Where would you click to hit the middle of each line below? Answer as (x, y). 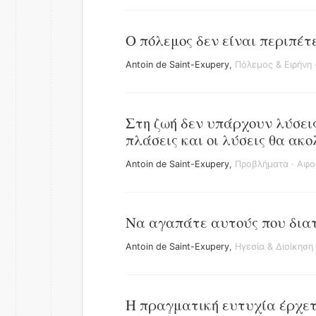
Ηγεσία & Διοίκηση (274, 247)
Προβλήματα (262, 164)
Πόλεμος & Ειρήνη (273, 65)
